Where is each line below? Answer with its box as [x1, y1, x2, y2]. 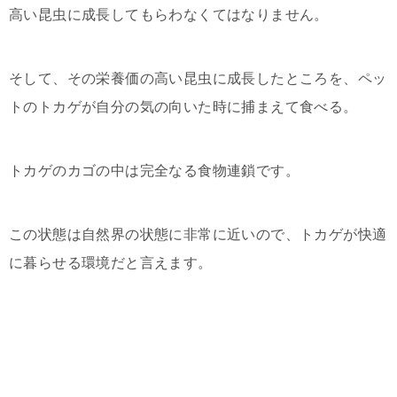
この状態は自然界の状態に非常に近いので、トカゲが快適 [9, 227, 387, 242]
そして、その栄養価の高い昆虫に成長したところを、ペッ [9, 71, 387, 86]
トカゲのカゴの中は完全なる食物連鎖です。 [9, 163, 300, 178]
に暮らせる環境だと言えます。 [9, 255, 213, 270]
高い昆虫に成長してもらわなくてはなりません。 [9, 7, 329, 22]
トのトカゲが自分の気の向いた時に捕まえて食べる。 [9, 99, 358, 114]
